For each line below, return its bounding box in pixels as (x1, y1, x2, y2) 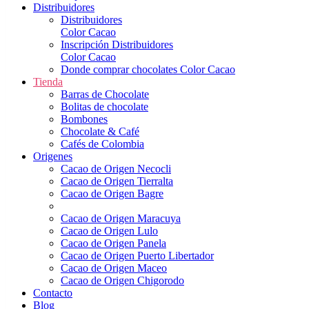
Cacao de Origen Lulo (61, 225, 158, 237)
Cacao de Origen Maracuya (61, 212, 181, 225)
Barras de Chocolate (61, 88, 149, 101)
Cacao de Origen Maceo (61, 262, 167, 275)
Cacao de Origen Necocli (61, 163, 171, 175)
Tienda (33, 76, 63, 88)
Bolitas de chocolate (61, 101, 148, 113)
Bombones (61, 113, 108, 126)
